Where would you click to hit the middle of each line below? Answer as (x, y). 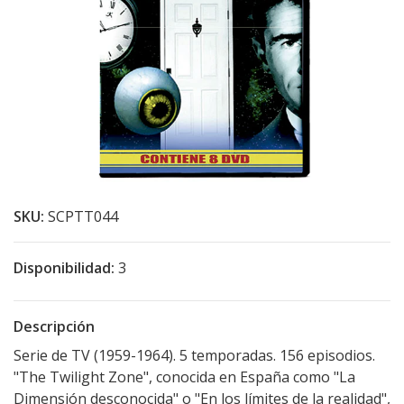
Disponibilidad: (64, 268)
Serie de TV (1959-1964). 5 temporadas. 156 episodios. (194, 355)
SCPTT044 (83, 216)
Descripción (54, 326)
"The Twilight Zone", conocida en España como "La (184, 377)
